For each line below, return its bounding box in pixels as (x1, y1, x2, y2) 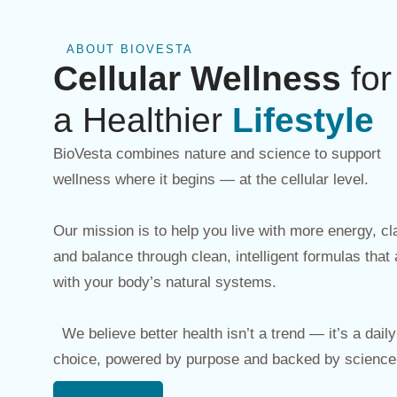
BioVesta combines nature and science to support (53, 144, 381, 162)
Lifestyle (232, 100, 374, 139)
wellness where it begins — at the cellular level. (53, 170, 369, 188)
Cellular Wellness (53, 58, 341, 97)
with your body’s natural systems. (53, 273, 276, 291)
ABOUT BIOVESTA (66, 42, 193, 56)
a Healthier (53, 100, 232, 139)
